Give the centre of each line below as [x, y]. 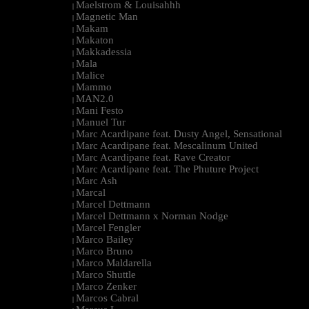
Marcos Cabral [107, 298]
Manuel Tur [101, 122]
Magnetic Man [107, 17]
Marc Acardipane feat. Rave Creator [153, 158]
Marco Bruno [104, 251]
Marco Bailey [105, 240]
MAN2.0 [95, 99]
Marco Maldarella [114, 263]
